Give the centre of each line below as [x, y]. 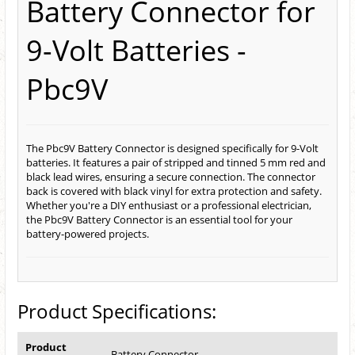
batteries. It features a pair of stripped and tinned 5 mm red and [176, 163]
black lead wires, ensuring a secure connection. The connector [171, 177]
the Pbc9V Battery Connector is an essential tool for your [159, 220]
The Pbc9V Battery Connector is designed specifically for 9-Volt [172, 149]
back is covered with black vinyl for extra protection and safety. [174, 191]
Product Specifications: [117, 311]
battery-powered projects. [88, 234]
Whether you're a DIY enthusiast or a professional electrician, [169, 206]
